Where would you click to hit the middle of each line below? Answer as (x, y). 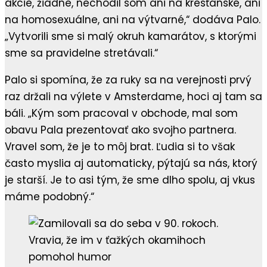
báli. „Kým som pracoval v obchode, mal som (121, 114)
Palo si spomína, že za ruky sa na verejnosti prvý (128, 80)
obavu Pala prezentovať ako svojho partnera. (120, 130)
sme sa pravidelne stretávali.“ (81, 53)
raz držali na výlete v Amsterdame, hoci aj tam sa (133, 97)
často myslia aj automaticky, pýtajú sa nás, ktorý (131, 164)
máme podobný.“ (49, 197)
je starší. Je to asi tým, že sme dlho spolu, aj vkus (130, 180)
